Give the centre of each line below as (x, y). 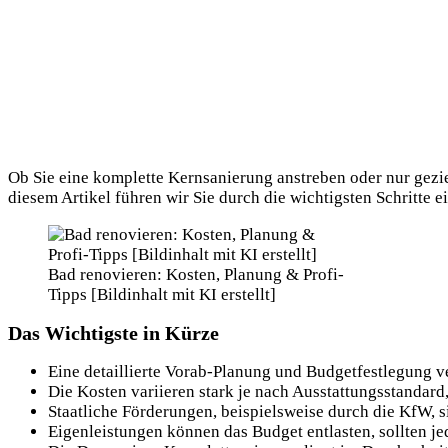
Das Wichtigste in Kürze (113, 332)
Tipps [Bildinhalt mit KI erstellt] (162, 294)
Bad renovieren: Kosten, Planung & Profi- (196, 274)
